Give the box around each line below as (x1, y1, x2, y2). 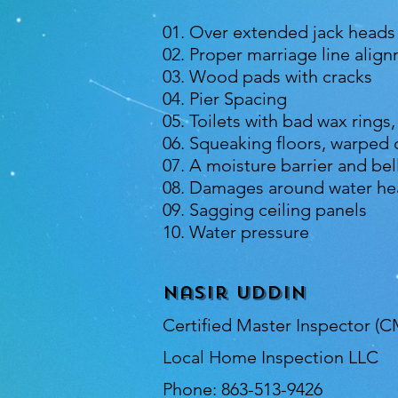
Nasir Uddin (163, 281, 306, 305)
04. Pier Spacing (163, 88, 287, 109)
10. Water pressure (163, 221, 309, 243)
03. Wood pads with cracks (163, 66, 372, 87)
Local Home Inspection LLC (163, 346, 378, 368)
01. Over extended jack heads (163, 21, 395, 43)
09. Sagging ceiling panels (163, 199, 367, 220)
